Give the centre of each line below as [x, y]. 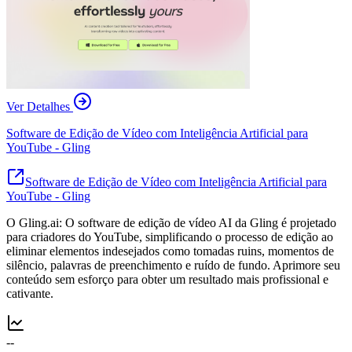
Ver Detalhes [38, 106]
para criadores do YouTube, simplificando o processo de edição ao [170, 236]
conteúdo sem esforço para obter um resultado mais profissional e [167, 279]
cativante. [30, 293]
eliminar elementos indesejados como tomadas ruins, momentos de [170, 251]
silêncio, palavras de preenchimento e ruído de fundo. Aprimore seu [173, 265]
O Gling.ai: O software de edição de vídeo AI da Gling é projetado [171, 222]
